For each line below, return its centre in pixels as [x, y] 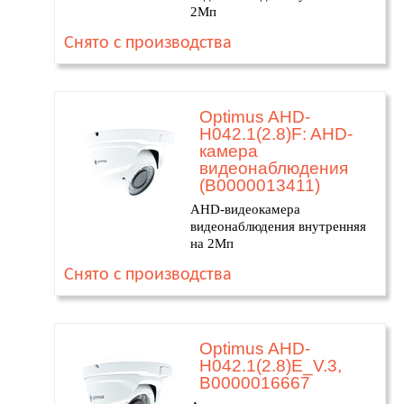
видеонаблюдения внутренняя [278, 226]
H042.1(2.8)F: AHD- [276, 134]
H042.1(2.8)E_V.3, [271, 366]
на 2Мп [212, 243]
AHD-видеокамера [245, 209]
